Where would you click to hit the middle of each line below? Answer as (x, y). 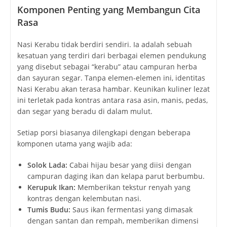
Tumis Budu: (49, 210)
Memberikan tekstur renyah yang (133, 187)
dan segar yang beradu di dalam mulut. (85, 111)
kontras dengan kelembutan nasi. (84, 199)
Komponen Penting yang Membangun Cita (108, 10)
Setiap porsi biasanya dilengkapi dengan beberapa (104, 133)
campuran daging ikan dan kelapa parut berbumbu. (116, 176)
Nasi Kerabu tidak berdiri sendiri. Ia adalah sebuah (104, 45)
